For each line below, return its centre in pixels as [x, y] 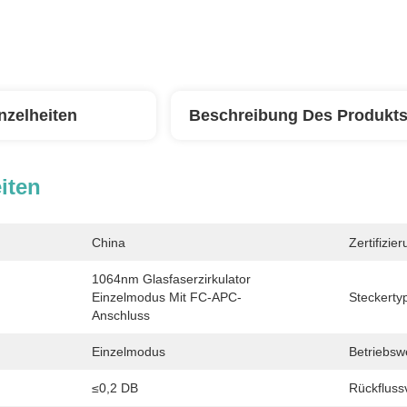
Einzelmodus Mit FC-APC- [167, 297]
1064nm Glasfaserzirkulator [171, 279]
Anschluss [121, 315]
